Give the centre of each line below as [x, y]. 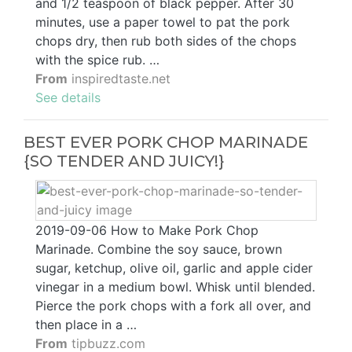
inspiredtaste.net [119, 79]
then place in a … [86, 325]
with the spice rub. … [97, 60]
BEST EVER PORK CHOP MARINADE [166, 143]
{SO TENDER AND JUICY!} [124, 161]
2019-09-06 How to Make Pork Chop [147, 231]
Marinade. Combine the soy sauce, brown [159, 249]
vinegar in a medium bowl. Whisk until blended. [175, 287]
